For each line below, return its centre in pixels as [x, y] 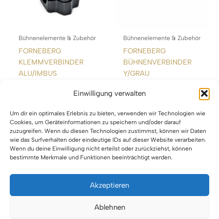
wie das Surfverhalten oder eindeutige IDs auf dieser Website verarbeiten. [108, 140]
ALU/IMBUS [37, 73]
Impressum [107, 197]
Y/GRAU [136, 73]
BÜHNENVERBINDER [157, 62]
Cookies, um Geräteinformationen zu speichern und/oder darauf [95, 122]
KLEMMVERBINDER [51, 62]
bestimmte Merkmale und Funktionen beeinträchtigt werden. [91, 157]
